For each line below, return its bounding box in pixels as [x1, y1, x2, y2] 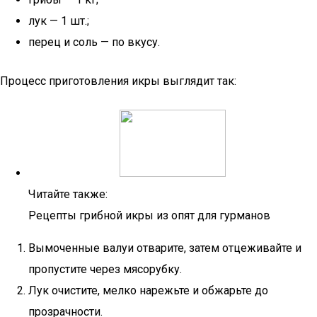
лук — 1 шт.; [28, 14, 89, 28]
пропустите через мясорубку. [28, 263, 182, 276]
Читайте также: [28, 188, 108, 201]
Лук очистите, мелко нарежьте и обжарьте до [28, 284, 268, 297]
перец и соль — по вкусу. [28, 35, 160, 49]
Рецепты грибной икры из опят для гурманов [28, 209, 270, 222]
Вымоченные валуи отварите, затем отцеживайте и [28, 241, 301, 255]
